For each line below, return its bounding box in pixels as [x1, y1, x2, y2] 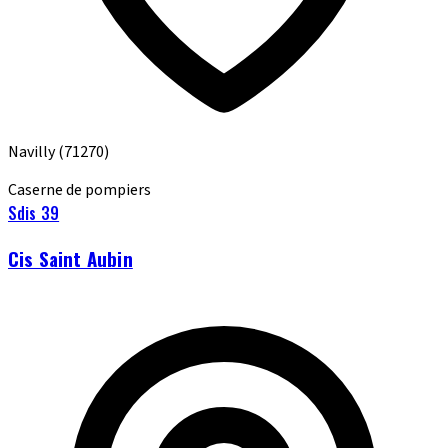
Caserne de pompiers [8, 178, 151, 201]
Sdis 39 [8, 200, 60, 225]
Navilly [8, 140, 58, 163]
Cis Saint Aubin [8, 244, 133, 272]
